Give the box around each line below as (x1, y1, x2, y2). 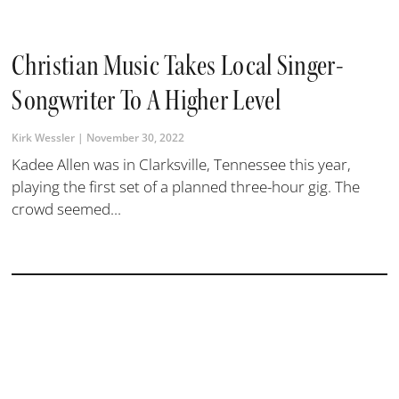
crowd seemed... (12, 198, 122, 219)
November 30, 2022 (84, 129, 185, 145)
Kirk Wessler (12, 129, 78, 145)
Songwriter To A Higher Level (12, 81, 281, 118)
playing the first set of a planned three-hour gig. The (12, 175, 361, 197)
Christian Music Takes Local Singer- (12, 46, 344, 84)
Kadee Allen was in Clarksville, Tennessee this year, (12, 153, 352, 175)
